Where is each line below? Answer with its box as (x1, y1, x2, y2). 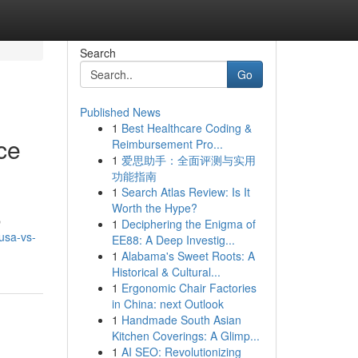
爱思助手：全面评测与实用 (121, 152, 256, 168)
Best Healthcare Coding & (121, 120, 252, 136)
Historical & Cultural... (111, 264, 221, 280)
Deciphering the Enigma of (121, 216, 256, 232)
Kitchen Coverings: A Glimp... (111, 328, 260, 344)
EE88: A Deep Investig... (111, 232, 235, 248)
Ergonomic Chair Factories (121, 280, 257, 296)
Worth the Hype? (111, 200, 197, 216)
